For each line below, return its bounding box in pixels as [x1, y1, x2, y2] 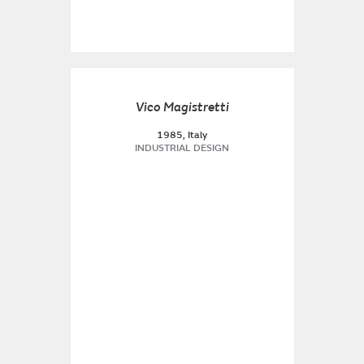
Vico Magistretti [135, 99, 229, 115]
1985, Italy [157, 129, 207, 141]
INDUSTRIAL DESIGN [135, 142, 229, 154]
